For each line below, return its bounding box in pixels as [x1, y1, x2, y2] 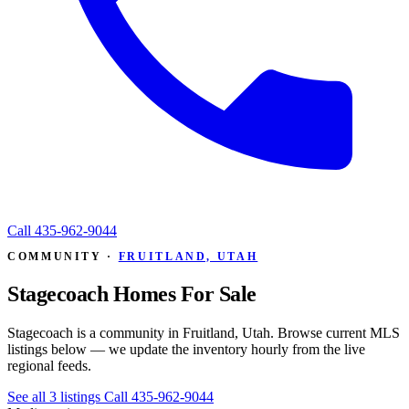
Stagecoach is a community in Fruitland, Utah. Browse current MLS [7, 324, 400, 341]
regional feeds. [7, 357, 91, 373]
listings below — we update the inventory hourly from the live [7, 341, 365, 357]
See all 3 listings [7, 388, 104, 404]
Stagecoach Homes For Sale [7, 281, 257, 306]
